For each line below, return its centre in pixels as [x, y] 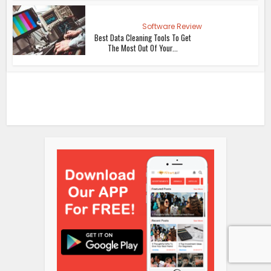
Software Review [172, 26]
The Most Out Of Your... [143, 47]
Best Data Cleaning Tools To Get [143, 37]
